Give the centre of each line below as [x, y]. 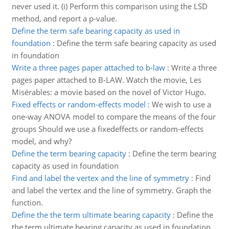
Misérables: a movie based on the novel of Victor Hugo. [109, 92]
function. [27, 202]
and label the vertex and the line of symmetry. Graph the [111, 190]
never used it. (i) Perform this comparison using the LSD [109, 6]
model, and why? [41, 141]
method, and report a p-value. [64, 18]
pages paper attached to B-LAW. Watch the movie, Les [106, 80]
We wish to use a [181, 104]
